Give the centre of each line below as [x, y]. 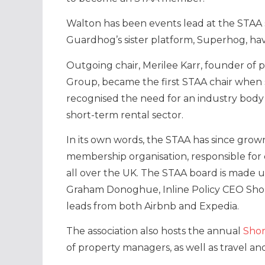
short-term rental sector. [125, 115]
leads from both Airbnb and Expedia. [153, 206]
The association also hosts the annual [155, 231]
